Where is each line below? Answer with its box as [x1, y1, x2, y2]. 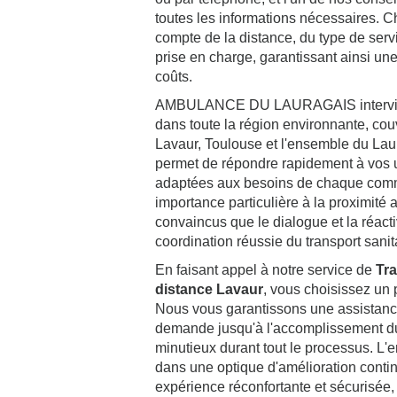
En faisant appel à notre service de [154, 262, 376, 277]
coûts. [154, 69, 192, 84]
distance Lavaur [154, 282, 263, 297]
